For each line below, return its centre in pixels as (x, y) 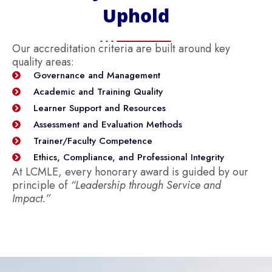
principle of (41, 185)
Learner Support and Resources (99, 108)
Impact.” (31, 199)
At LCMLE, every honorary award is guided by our (130, 172)
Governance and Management (97, 76)
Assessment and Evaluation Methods (107, 125)
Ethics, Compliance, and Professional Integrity (128, 158)
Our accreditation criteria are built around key (121, 49)
